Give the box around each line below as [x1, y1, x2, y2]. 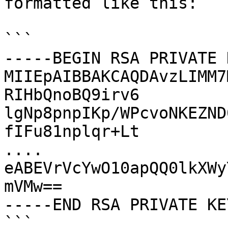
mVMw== [4, 177, 62, 195]
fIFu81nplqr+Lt [4, 122, 139, 140]
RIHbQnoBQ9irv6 [4, 85, 139, 104]
